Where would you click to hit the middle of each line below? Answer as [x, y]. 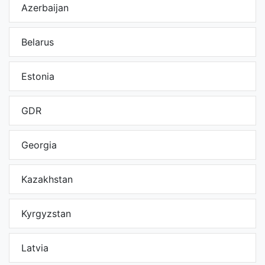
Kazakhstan [47, 180]
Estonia [38, 77]
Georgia [39, 145]
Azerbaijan [45, 8]
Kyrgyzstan [46, 214]
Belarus [38, 42]
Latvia [35, 248]
